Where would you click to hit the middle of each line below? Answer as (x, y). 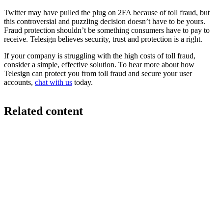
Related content (43, 111)
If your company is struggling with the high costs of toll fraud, (100, 55)
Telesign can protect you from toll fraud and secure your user (98, 73)
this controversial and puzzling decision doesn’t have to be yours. (105, 21)
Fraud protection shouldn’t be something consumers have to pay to (107, 30)
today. (82, 82)
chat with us (54, 82)
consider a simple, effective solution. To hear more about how (99, 64)
